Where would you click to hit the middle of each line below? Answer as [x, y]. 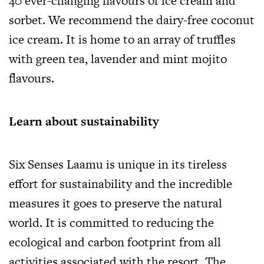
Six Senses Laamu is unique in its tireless [118, 164]
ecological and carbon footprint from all [115, 242]
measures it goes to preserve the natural [115, 203]
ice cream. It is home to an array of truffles [122, 39]
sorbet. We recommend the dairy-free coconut [132, 20]
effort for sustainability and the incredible [121, 184]
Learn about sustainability [84, 121]
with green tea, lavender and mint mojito [118, 59]
